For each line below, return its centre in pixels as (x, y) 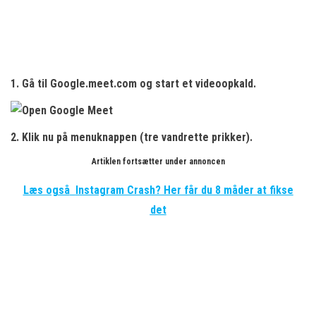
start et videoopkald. (206, 84)
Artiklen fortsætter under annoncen (158, 162)
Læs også (46, 190)
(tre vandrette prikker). (196, 137)
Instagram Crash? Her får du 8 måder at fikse (184, 190)
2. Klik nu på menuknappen (75, 137)
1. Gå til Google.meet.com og (83, 84)
